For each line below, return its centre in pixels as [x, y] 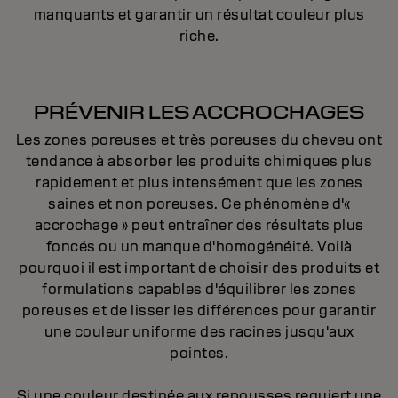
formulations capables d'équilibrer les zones [199, 290]
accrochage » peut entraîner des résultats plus [199, 226]
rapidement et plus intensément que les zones [199, 183]
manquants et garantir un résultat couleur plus [199, 15]
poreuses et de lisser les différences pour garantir [199, 311]
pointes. [199, 354]
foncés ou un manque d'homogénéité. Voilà [199, 247]
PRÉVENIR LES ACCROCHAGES [199, 113]
